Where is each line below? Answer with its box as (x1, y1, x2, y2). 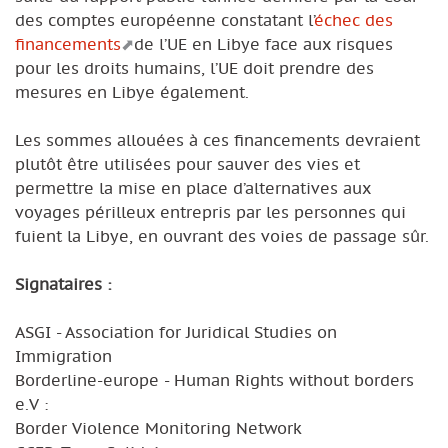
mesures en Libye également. (15, 81, 249, 102)
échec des (314, 9, 393, 30)
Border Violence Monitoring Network (15, 417, 302, 438)
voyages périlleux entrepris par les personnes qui (15, 201, 406, 222)
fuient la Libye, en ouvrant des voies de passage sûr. (15, 225, 429, 246)
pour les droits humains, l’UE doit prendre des (15, 57, 374, 78)
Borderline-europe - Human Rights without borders (15, 369, 414, 390)
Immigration (15, 345, 112, 366)
